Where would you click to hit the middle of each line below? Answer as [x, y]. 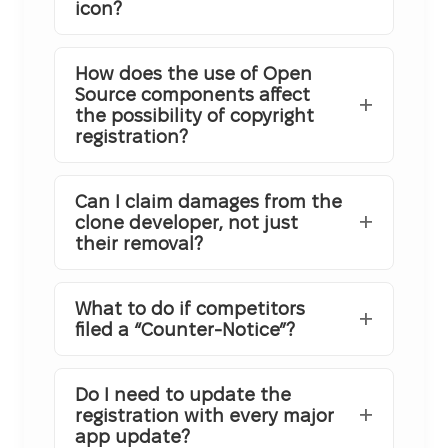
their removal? [139, 243]
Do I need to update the [183, 394]
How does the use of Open [193, 73]
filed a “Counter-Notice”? [185, 329]
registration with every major [204, 415]
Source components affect [192, 94]
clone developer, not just [186, 222]
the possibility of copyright [194, 115]
